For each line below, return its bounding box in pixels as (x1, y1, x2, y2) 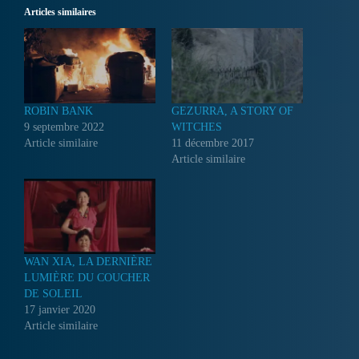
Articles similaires (24, 6, 96, 18)
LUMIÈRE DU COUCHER (24, 271, 150, 284)
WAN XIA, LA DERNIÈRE (24, 255, 152, 268)
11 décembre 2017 (171, 137, 254, 150)
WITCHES (171, 121, 222, 134)
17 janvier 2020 (24, 303, 95, 316)
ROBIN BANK (24, 105, 93, 118)
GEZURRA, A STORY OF (171, 105, 293, 118)
